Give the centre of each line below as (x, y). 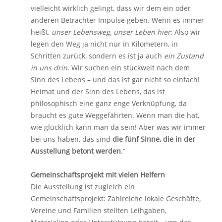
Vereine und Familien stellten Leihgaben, (99, 210)
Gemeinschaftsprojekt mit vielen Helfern (98, 175)
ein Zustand (184, 56)
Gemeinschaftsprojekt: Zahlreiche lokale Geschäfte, (116, 198)
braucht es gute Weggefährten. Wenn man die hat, (115, 115)
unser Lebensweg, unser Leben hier (111, 32)
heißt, (41, 32)
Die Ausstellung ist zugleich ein (83, 187)
